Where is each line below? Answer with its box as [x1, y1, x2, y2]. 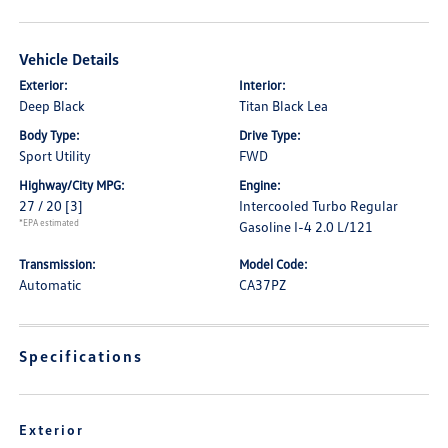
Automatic [19, 276, 82, 293]
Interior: [239, 77, 286, 93]
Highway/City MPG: [19, 177, 126, 193]
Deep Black [19, 97, 86, 114]
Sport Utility [19, 147, 92, 164]
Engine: [239, 177, 281, 193]
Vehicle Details [19, 49, 120, 69]
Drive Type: [239, 127, 301, 143]
